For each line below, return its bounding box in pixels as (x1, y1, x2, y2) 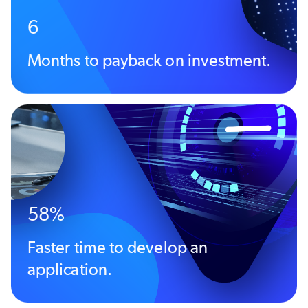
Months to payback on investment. (27, 49, 272, 70)
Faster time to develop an (27, 236, 208, 257)
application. (27, 258, 112, 279)
